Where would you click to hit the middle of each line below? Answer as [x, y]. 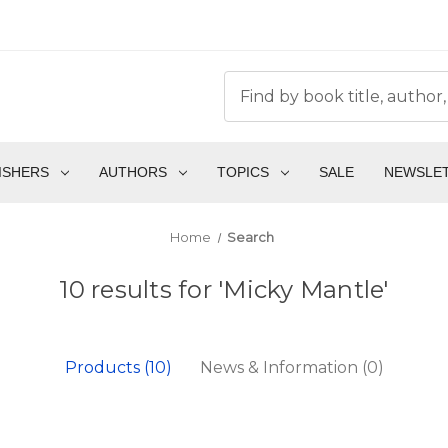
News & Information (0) [291, 368]
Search [251, 237]
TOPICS [242, 172]
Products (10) [118, 368]
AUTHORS [132, 172]
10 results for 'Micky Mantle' [224, 290]
